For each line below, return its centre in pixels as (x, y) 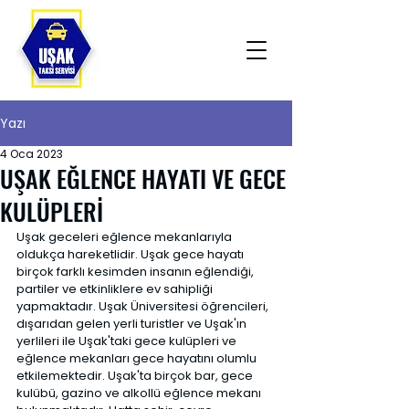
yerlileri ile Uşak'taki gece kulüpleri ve (128, 341)
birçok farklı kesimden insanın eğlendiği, (136, 272)
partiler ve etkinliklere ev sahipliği (116, 289)
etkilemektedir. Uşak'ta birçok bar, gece (136, 376)
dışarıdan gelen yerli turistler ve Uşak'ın (133, 324)
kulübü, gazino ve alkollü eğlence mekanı (140, 393)
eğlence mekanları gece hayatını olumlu (138, 358)
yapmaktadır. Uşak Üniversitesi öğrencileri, (144, 306)
